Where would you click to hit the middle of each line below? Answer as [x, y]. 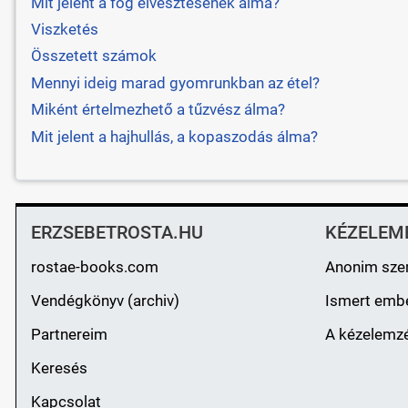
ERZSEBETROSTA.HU [117, 232]
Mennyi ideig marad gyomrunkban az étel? [175, 82]
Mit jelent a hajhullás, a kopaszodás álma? [174, 136]
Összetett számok [93, 56]
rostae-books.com [94, 266]
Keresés [59, 367]
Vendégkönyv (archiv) [105, 300]
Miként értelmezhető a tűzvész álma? [158, 110]
